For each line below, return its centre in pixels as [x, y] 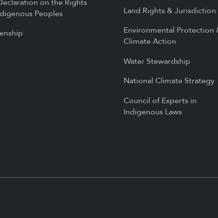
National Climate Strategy [169, 81]
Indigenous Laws [153, 112]
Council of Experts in [160, 100]
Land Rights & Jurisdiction [170, 10]
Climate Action [150, 42]
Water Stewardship [157, 61]
